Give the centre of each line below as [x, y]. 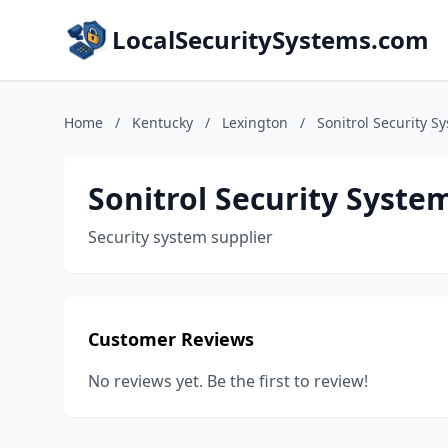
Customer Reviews [171, 339]
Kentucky [162, 122]
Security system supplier [180, 237]
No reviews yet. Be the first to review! [228, 381]
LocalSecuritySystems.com [270, 39]
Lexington [255, 122]
